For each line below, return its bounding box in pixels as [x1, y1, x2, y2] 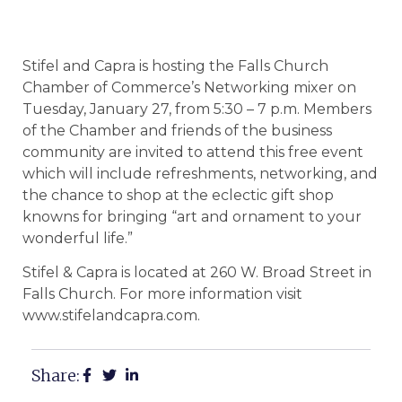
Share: [31, 364, 80, 386]
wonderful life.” [22, 230, 133, 247]
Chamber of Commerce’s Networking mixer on [22, 79, 356, 96]
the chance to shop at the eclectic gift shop [22, 187, 334, 204]
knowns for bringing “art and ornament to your [22, 208, 362, 225]
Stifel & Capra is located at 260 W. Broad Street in [22, 264, 371, 282]
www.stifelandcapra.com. [22, 307, 200, 325]
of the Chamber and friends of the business [22, 122, 332, 139]
